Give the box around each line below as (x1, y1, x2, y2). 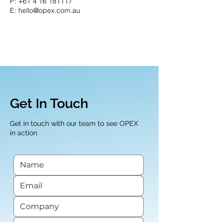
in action (10, 129, 37, 137)
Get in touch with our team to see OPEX (10, 119, 138, 127)
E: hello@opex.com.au (10, 6, 80, 15)
